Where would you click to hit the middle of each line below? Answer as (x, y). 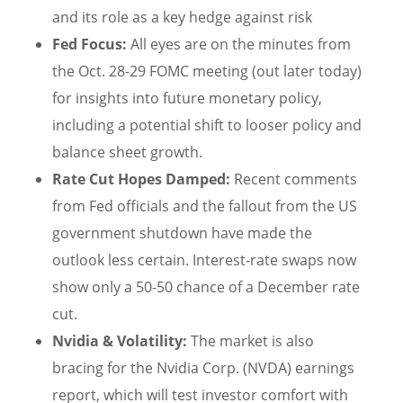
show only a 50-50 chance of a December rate (206, 287)
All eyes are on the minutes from (239, 45)
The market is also (251, 341)
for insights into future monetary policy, (187, 99)
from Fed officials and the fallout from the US (205, 206)
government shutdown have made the (182, 233)
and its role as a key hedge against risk (182, 18)
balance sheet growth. (127, 152)
